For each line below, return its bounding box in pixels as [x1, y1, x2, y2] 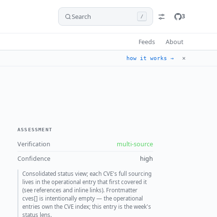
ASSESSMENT [17, 127, 52, 133]
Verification [17, 140, 50, 149]
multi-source [117, 140, 153, 149]
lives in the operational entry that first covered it [22, 178, 147, 186]
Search [71, 12, 91, 21]
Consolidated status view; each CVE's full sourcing [22, 170, 152, 178]
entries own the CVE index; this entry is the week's [22, 203, 151, 211]
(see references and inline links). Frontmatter [22, 186, 138, 194]
